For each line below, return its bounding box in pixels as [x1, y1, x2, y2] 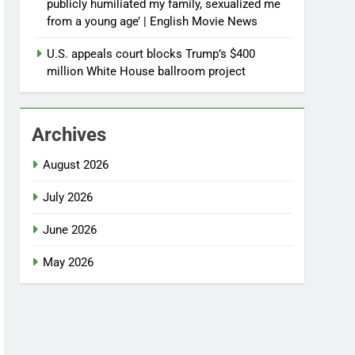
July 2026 [43, 190, 94, 205]
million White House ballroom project [47, 64, 246, 79]
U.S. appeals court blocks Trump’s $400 [47, 47, 256, 62]
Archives [32, 124, 107, 147]
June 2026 [43, 223, 97, 238]
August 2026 [43, 158, 109, 173]
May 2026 [43, 255, 94, 270]
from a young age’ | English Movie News [47, 14, 258, 29]
